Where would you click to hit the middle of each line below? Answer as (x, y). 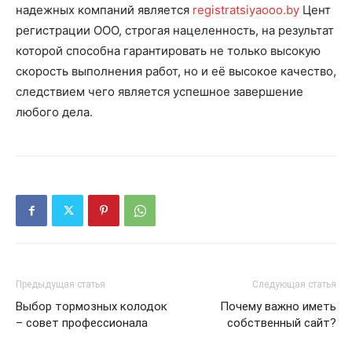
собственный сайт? (282, 323)
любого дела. (54, 112)
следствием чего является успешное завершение (159, 92)
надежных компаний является (104, 10)
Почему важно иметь (278, 307)
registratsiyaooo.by (246, 10)
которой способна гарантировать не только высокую (168, 51)
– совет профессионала (82, 323)
